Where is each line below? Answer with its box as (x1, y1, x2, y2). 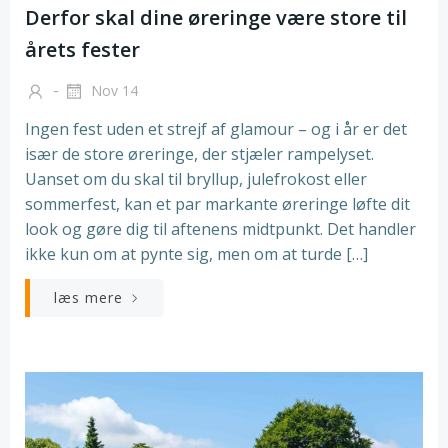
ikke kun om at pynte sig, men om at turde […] (25, 242, 368, 265)
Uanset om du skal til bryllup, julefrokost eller (25, 167, 367, 190)
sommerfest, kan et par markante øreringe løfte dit (25, 192, 410, 215)
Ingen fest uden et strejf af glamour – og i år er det (25, 117, 407, 140)
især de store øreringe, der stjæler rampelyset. (25, 142, 374, 165)
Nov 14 (87, 81, 138, 100)
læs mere (54, 287, 123, 307)
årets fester (25, 36, 140, 63)
